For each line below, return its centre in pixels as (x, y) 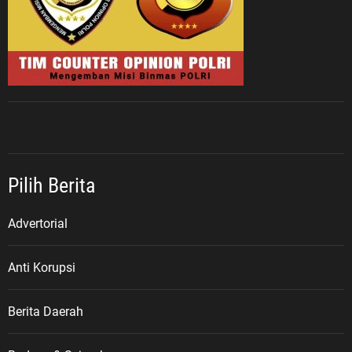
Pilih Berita (51, 185)
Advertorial (38, 223)
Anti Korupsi (42, 267)
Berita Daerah (46, 311)
